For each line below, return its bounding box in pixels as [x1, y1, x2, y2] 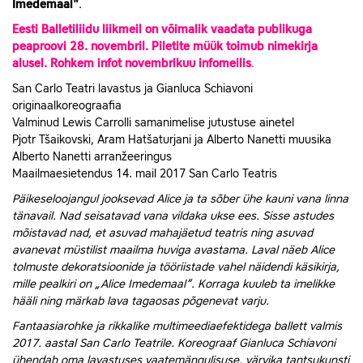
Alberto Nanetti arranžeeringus [12, 151, 172, 163]
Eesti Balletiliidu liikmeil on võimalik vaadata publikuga [12, 23, 312, 36]
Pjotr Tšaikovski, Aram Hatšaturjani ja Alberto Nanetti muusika [12, 134, 331, 146]
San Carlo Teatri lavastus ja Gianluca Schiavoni [12, 83, 253, 95]
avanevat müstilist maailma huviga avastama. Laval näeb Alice [12, 244, 335, 256]
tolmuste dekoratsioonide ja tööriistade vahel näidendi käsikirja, [12, 261, 340, 273]
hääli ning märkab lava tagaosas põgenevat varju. [12, 295, 269, 307]
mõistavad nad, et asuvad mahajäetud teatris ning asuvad [12, 227, 313, 239]
